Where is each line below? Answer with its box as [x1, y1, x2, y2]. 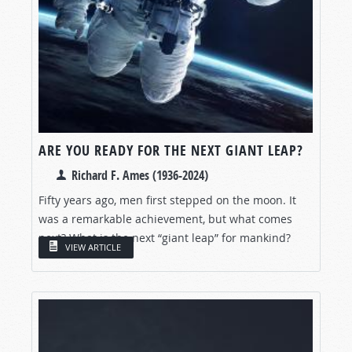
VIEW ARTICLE [65, 241, 121, 254]
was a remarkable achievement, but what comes [38, 211, 292, 226]
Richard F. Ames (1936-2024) [71, 166, 208, 184]
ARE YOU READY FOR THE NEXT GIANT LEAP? [38, 140, 304, 160]
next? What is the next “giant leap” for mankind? [38, 229, 291, 245]
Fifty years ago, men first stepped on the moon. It [38, 192, 296, 207]
